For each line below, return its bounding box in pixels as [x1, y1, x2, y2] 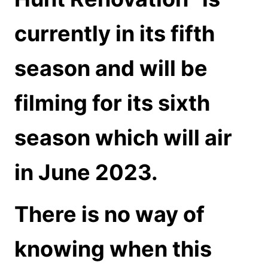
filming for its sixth [14, 90, 210, 117]
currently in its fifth [14, 20, 215, 47]
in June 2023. [14, 159, 158, 186]
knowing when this [14, 236, 212, 263]
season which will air [14, 124, 232, 151]
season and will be [14, 55, 208, 82]
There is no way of [14, 201, 205, 228]
